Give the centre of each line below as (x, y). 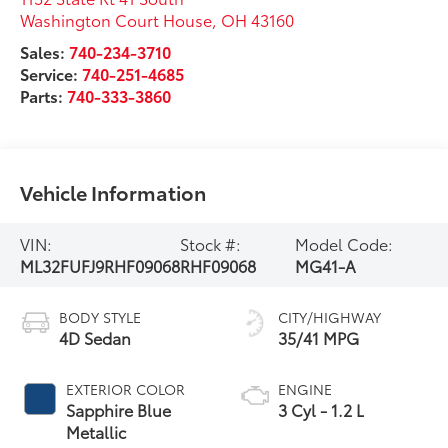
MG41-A (326, 265)
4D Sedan (95, 337)
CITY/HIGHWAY (329, 316)
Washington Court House (116, 19)
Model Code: (344, 243)
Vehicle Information (113, 191)
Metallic (96, 431)
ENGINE (305, 388)
